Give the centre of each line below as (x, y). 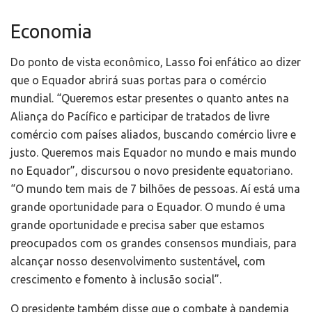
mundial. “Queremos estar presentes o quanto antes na (150, 99)
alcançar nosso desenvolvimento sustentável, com (138, 262)
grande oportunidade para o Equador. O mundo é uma (148, 207)
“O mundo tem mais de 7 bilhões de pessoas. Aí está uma (155, 189)
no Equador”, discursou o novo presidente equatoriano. (151, 171)
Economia (51, 31)
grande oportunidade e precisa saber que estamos (138, 225)
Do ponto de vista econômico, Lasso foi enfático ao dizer (156, 62)
